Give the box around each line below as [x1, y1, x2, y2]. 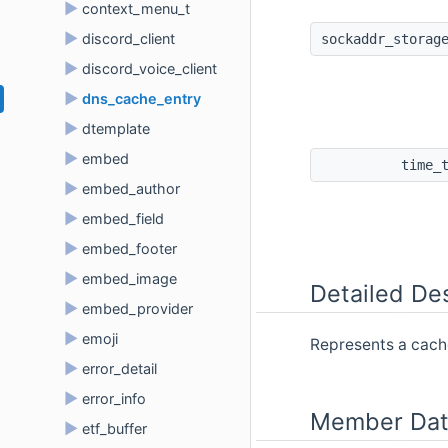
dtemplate [82, 120, 150, 137]
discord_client [82, 30, 175, 47]
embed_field [82, 210, 164, 227]
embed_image [82, 270, 177, 287]
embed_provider [82, 300, 193, 317]
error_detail [82, 360, 157, 377]
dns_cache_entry [82, 90, 201, 107]
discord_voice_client [82, 60, 217, 77]
